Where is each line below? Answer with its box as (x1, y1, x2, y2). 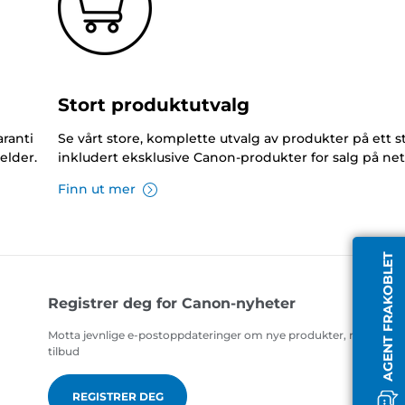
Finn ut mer (57, 181, 136, 198)
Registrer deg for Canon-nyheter (48, 295, 297, 313)
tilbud (48, 344, 80, 359)
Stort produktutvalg (57, 94, 250, 117)
